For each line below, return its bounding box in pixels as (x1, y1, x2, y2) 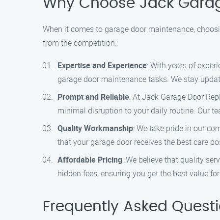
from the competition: (43, 37, 116, 48)
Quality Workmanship (57, 123, 133, 134)
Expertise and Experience (57, 60, 147, 71)
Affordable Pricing (57, 154, 122, 165)
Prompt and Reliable (57, 91, 129, 102)
